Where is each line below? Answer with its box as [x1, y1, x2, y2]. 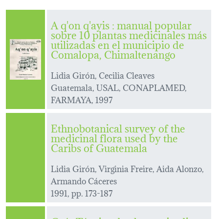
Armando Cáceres [51, 174, 117, 187]
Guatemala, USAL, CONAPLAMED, [51, 80, 187, 94]
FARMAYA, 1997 [51, 92, 112, 106]
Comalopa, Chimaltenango [51, 45, 175, 62]
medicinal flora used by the [51, 129, 178, 146]
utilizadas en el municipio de [51, 36, 184, 52]
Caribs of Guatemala [51, 139, 147, 155]
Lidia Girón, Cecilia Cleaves [51, 68, 154, 82]
